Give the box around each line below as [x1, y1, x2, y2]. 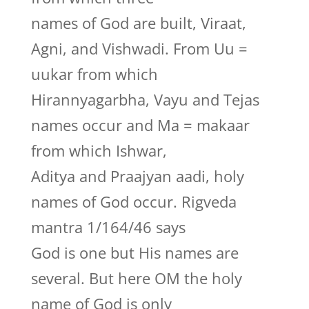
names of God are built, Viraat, [30, 12, 246, 33]
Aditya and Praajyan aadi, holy [30, 166, 244, 186]
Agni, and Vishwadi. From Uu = [30, 38, 248, 59]
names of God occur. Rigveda [30, 191, 237, 212]
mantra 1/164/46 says [30, 217, 186, 237]
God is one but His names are [30, 242, 239, 263]
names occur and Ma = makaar [30, 114, 250, 135]
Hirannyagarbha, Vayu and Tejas [30, 89, 259, 110]
